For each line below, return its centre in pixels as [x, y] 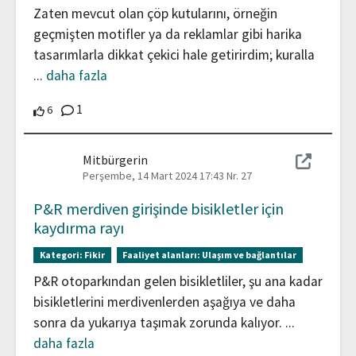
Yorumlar [107, 107]
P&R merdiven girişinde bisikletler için [159, 208]
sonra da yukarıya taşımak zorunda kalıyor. [159, 323]
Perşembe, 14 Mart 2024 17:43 [153, 175]
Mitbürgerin [115, 159]
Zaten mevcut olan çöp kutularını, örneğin [155, 13]
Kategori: [62, 254]
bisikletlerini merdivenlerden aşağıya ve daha [164, 302]
